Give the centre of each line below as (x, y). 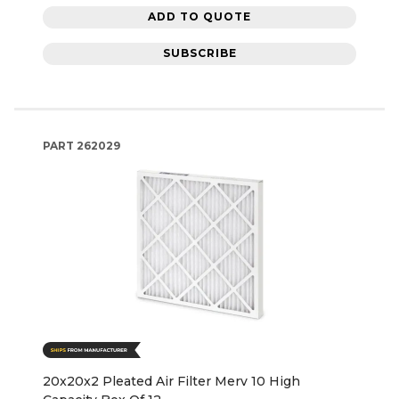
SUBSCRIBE (199, 53)
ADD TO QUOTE (199, 17)
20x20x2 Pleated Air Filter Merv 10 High (171, 381)
